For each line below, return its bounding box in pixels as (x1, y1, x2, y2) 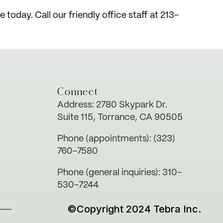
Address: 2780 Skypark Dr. (57, 100, 168, 110)
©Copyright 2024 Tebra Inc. (67, 203, 202, 215)
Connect (57, 84, 98, 98)
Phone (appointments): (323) (57, 134, 176, 143)
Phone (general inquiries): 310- (57, 168, 182, 177)
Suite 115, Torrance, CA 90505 (57, 112, 183, 122)
